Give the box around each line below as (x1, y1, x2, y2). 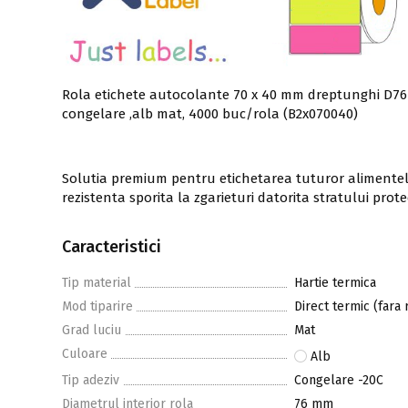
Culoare (62, 346, 107, 362)
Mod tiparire (62, 299, 133, 315)
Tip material (62, 275, 131, 291)
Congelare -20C (294, 372, 383, 389)
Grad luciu (62, 322, 121, 339)
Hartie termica (294, 275, 376, 291)
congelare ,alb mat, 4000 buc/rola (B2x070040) (62, 106, 358, 123)
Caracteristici (62, 237, 161, 258)
